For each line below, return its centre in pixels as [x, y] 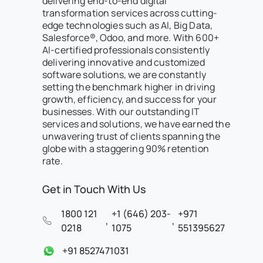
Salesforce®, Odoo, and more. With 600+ [131, 38]
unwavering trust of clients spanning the [131, 136]
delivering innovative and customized [124, 63]
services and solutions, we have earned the [136, 124]
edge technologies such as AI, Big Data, [128, 26]
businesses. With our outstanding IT [121, 112]
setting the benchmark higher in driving [129, 87]
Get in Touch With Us [94, 189]
